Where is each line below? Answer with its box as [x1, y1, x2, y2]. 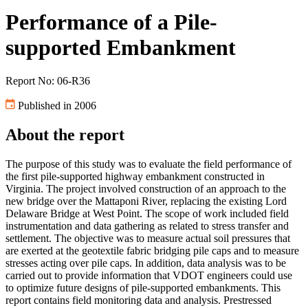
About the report [5, 126, 124, 144]
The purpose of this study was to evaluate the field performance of [5, 158, 291, 170]
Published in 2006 [15, 100, 96, 112]
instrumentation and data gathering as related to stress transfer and [5, 220, 289, 232]
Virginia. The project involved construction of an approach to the [5, 183, 286, 195]
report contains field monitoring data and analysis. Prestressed [5, 294, 272, 307]
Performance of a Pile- [5, 9, 217, 34]
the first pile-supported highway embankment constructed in [5, 170, 265, 183]
